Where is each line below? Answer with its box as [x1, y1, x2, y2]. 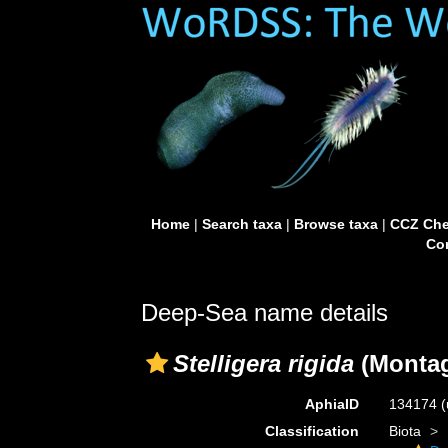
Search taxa [201, 216, 282, 232]
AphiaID [304, 396, 359, 412]
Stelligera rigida [173, 350, 354, 377]
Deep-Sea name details [141, 299, 388, 326]
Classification [264, 423, 359, 439]
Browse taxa [293, 216, 378, 232]
